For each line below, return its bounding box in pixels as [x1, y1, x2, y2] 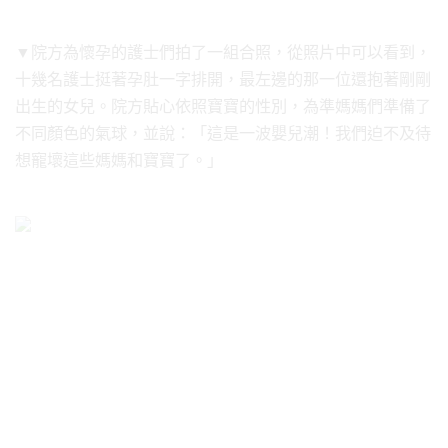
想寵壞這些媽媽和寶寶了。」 [15, 148, 223, 171]
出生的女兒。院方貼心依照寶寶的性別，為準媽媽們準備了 [15, 94, 431, 117]
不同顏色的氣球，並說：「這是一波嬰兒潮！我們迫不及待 [15, 121, 431, 144]
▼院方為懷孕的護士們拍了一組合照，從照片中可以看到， [15, 40, 431, 63]
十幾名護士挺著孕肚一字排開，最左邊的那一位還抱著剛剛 [15, 67, 431, 90]
